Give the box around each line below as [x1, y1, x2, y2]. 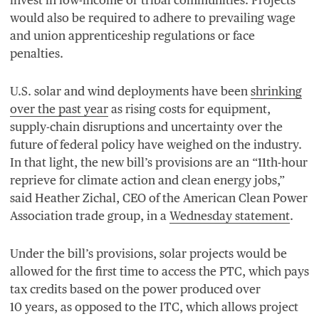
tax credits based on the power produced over [10, 281, 261, 296]
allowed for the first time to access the [10, 263, 219, 278]
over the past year [10, 101, 108, 116]
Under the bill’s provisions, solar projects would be [10, 246, 287, 261]
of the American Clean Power [146, 190, 308, 205]
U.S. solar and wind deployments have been [10, 83, 251, 98]
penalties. [10, 46, 63, 61]
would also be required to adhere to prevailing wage [10, 10, 296, 25]
